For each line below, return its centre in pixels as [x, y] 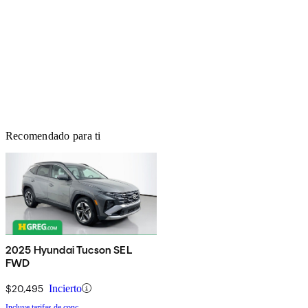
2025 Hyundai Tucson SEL [69, 250]
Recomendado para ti [53, 135]
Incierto [65, 288]
